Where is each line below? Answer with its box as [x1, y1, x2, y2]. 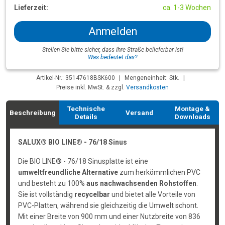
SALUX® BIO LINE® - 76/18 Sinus [18, 138, 127, 146]
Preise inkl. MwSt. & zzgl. [56, 84, 126, 91]
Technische [67, 104, 105, 113]
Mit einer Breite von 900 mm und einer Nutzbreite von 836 [18, 212, 200, 220]
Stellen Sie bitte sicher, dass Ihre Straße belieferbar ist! [42, 46, 183, 53]
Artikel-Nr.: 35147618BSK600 [36, 74, 115, 81]
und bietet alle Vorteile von [109, 190, 195, 198]
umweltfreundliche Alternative [18, 168, 118, 176]
